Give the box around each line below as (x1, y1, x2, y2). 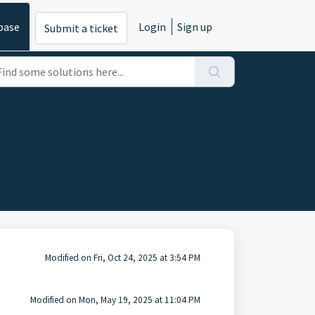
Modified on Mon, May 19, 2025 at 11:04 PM (30, 294, 200, 306)
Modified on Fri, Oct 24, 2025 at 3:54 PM (44, 252, 200, 264)
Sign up (177, 20, 212, 34)
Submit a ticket (44, 21, 118, 36)
